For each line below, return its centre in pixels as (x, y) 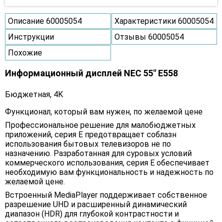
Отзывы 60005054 (149, 37)
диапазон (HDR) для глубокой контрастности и (92, 214)
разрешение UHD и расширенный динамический (96, 205)
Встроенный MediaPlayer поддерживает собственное (106, 195)
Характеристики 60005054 (164, 21)
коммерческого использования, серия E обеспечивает (107, 163)
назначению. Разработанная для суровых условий (98, 154)
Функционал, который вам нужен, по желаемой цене (104, 112)
